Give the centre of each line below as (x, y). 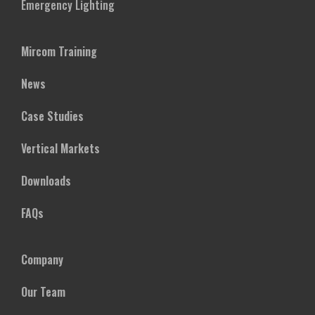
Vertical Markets (60, 148)
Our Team (43, 292)
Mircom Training (59, 51)
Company (42, 259)
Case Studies (52, 116)
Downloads (46, 181)
